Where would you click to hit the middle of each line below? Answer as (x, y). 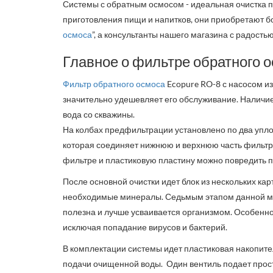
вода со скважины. (99, 114)
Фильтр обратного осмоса (114, 84)
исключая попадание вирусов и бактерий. (145, 227)
